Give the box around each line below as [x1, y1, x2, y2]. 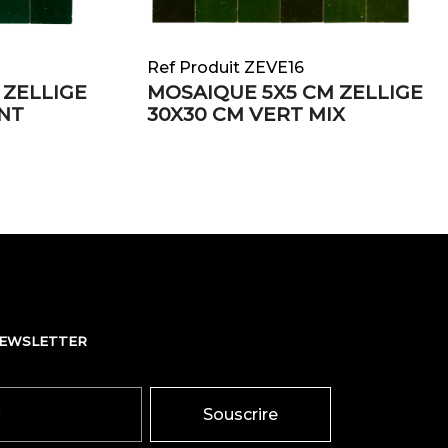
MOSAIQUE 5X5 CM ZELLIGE [147, 81, 423, 104]
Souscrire [203, 405, 278, 424]
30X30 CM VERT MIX [147, 103, 345, 126]
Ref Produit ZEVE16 [147, 58, 304, 77]
